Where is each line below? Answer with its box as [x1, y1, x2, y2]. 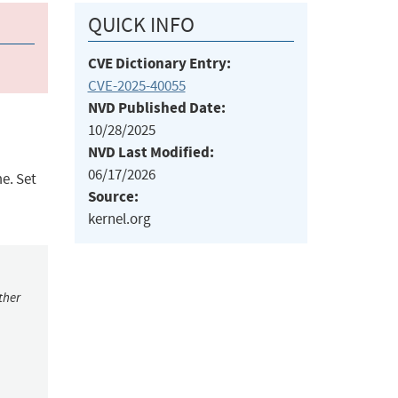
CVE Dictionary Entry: [87, 53, 231, 75]
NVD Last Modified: [87, 142, 214, 163]
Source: [87, 187, 139, 208]
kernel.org [87, 210, 151, 229]
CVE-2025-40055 [87, 76, 186, 96]
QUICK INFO [87, 12, 195, 39]
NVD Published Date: [87, 98, 226, 119]
